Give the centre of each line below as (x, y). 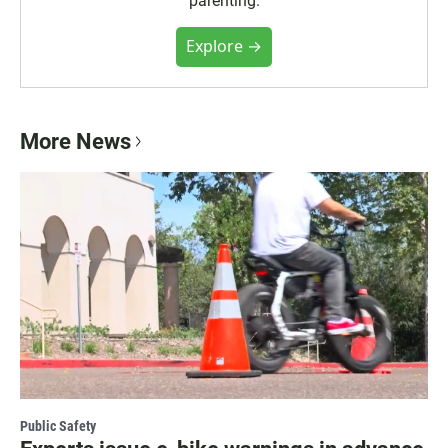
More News (75, 141)
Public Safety (58, 425)
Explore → (224, 45)
